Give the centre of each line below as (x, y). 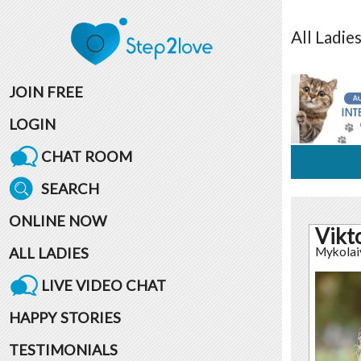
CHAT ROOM (86, 156)
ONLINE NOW (58, 220)
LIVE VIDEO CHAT (103, 285)
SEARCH (70, 188)
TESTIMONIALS (63, 349)
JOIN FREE (46, 91)
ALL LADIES (48, 253)
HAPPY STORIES (64, 317)
